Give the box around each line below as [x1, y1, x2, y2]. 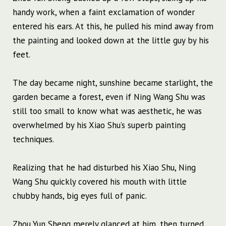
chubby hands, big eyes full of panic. [13, 190, 147, 202]
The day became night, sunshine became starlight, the [13, 77, 213, 89]
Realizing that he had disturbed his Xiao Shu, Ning [13, 162, 196, 174]
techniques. [13, 134, 54, 145]
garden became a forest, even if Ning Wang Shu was [13, 91, 205, 103]
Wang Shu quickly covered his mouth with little [13, 176, 187, 188]
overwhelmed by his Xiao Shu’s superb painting [13, 120, 186, 131]
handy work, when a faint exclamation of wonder [13, 7, 195, 18]
